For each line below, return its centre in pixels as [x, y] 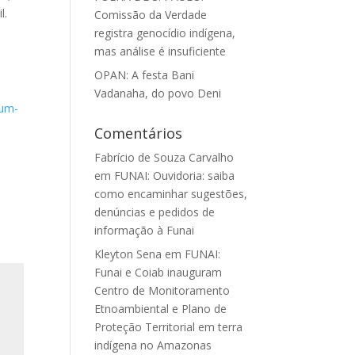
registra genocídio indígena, [165, 33]
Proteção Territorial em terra [169, 327]
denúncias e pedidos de [155, 212]
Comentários [139, 133]
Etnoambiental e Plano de [161, 309]
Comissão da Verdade [151, 15]
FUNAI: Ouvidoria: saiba [175, 176]
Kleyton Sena [128, 254]
